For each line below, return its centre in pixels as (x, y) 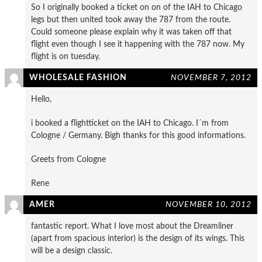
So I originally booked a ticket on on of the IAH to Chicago (137, 8)
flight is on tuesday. (65, 57)
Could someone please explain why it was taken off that (131, 32)
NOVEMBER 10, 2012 (208, 205)
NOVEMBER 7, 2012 (211, 78)
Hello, (41, 99)
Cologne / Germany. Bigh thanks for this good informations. (138, 136)
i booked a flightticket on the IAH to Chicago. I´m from (130, 123)
